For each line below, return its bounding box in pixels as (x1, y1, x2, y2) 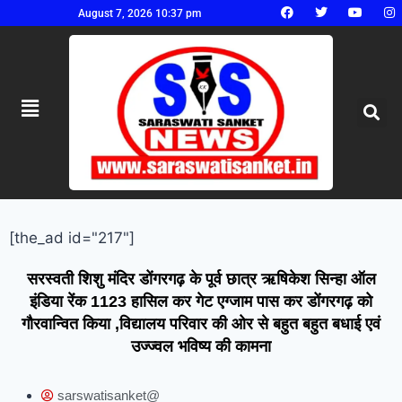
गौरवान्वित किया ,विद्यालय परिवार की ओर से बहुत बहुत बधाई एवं (22, 314, 380, 333)
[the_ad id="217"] (9, 228, 135, 247)
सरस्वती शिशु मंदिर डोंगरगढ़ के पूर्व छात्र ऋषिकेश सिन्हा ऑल (26, 269, 376, 288)
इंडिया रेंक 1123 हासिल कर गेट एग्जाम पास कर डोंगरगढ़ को (30, 292, 372, 310)
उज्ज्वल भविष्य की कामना (131, 336, 271, 355)
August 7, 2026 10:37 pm (78, 6, 201, 20)
